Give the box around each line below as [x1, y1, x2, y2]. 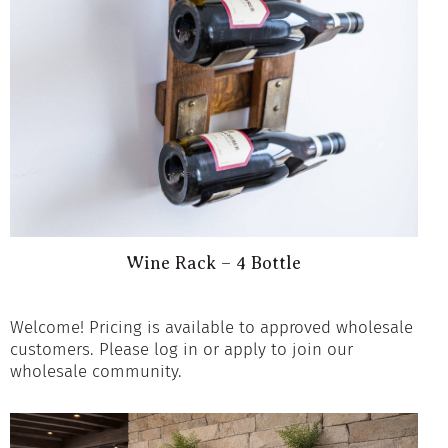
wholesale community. [9, 360, 182, 382]
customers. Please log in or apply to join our [9, 338, 353, 360]
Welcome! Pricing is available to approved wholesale [9, 316, 413, 338]
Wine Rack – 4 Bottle [126, 252, 302, 273]
